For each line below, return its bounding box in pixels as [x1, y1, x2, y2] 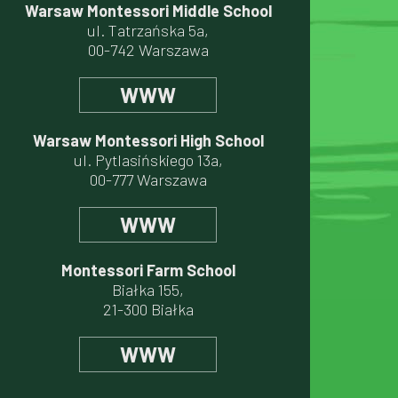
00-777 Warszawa [89, 170, 207, 189]
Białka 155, [112, 280, 184, 299]
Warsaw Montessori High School [32, 131, 264, 150]
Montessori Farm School [60, 260, 235, 280]
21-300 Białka [102, 299, 194, 319]
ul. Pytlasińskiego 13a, [73, 150, 223, 170]
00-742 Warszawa [87, 40, 209, 60]
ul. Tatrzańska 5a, [87, 20, 209, 40]
